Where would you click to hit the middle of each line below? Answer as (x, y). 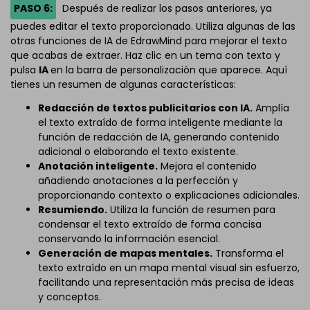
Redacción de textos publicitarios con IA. (145, 108)
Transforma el (248, 253)
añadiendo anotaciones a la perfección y (138, 180)
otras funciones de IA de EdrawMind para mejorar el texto (149, 40)
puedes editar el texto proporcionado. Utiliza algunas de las (153, 26)
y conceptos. (70, 297)
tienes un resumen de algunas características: (123, 84)
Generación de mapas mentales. (125, 253)
